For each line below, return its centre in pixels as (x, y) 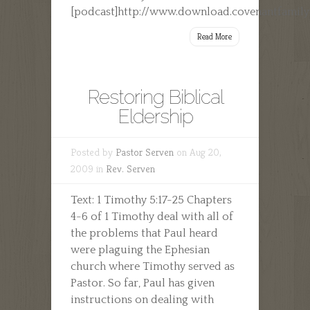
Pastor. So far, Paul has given (143, 283)
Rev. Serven (130, 168)
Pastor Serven (145, 152)
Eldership (155, 116)
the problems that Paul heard (144, 233)
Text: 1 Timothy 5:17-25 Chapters (151, 200)
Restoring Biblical (155, 97)
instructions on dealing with (142, 299)
